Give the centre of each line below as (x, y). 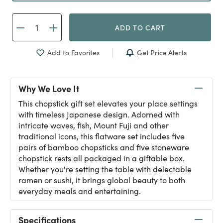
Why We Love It (49, 88)
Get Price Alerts (162, 52)
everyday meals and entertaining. (80, 191)
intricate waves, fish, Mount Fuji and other (94, 125)
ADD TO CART (140, 27)
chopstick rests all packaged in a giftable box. (102, 158)
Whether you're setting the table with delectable (105, 169)
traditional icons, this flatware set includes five (102, 136)
